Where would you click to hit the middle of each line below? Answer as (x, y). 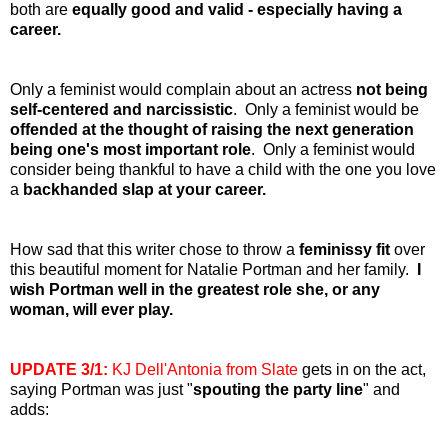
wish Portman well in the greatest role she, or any (195, 289)
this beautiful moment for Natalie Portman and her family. (213, 269)
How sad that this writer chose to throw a (154, 249)
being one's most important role (130, 149)
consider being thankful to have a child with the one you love (223, 169)
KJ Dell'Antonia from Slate (205, 369)
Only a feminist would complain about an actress (183, 89)
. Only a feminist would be (326, 109)
